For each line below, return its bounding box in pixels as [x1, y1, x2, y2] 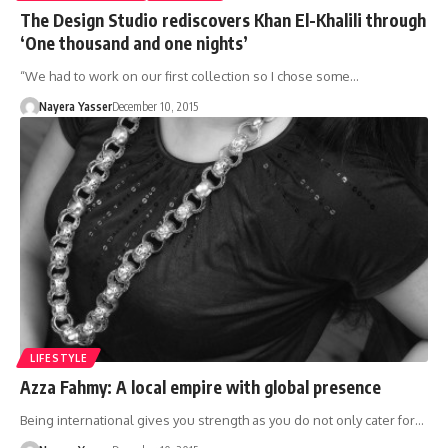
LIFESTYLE [30, 351, 88, 364]
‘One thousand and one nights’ [20, 31, 248, 54]
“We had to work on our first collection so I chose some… [20, 67, 359, 84]
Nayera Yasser [38, 98, 112, 114]
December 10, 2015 [111, 98, 198, 114]
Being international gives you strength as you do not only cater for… [20, 411, 424, 428]
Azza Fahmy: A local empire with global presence [20, 375, 381, 398]
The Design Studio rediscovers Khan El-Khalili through [20, 8, 426, 31]
